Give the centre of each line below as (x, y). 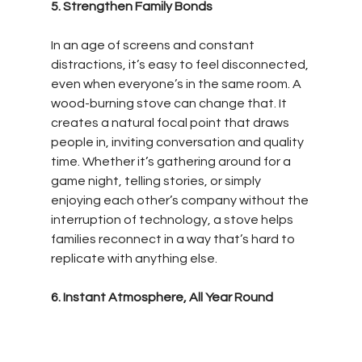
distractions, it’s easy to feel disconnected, (181, 64)
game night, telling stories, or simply (157, 181)
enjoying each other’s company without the (181, 200)
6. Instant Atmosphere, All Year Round (162, 297)
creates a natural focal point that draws (171, 122)
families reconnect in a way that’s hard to (174, 239)
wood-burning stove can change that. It (170, 103)
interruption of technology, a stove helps (173, 219)
